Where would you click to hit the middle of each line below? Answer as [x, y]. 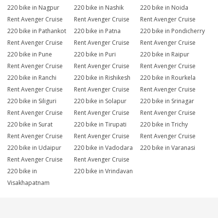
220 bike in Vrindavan [103, 171]
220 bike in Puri [95, 54]
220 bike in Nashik [99, 8]
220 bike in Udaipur [34, 148]
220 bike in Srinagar [167, 101]
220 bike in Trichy [164, 125]
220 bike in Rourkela [168, 78]
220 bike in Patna [97, 31]
